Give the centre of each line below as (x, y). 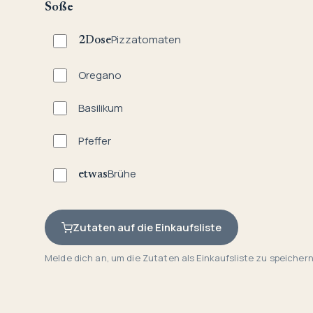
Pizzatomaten (146, 40)
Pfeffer (95, 141)
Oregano (100, 75)
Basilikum (101, 108)
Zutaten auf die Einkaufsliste (147, 228)
